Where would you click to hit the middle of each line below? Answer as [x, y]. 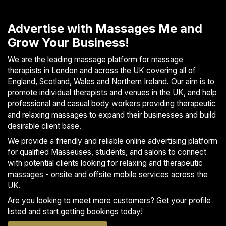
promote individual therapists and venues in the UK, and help [112, 93]
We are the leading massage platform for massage [95, 60]
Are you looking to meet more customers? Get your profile [109, 201]
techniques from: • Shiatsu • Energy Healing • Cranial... [181, 12]
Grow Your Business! [68, 43]
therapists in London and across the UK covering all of [102, 71]
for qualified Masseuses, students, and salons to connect [107, 152]
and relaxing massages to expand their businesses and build [112, 115]
